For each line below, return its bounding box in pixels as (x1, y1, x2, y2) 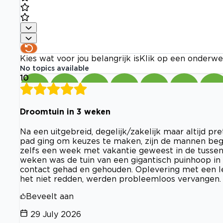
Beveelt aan (26, 192, 74, 201)
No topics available (20, 64, 89, 72)
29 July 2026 (30, 210, 81, 219)
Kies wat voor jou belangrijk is (20, 54, 139, 63)
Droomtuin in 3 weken (20, 107, 111, 116)
